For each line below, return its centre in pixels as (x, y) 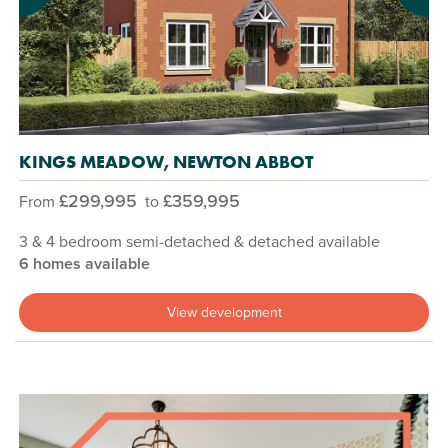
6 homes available (84, 264)
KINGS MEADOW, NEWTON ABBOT (166, 162)
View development (224, 313)
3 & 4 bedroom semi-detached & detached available (199, 242)
